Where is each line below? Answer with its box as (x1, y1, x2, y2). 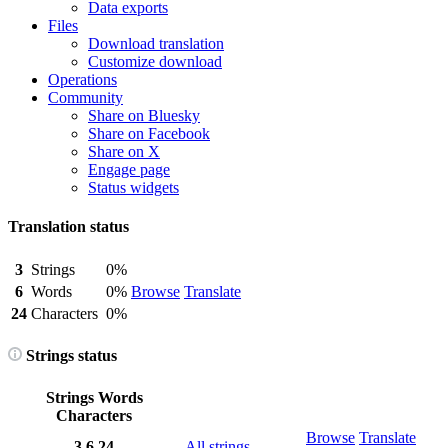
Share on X (88, 143, 160, 160)
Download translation (88, 35, 224, 52)
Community (48, 89, 123, 106)
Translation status (8, 218, 129, 236)
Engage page (88, 161, 170, 178)
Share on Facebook (88, 125, 210, 142)
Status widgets (88, 179, 179, 196)
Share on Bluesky (88, 107, 200, 124)
